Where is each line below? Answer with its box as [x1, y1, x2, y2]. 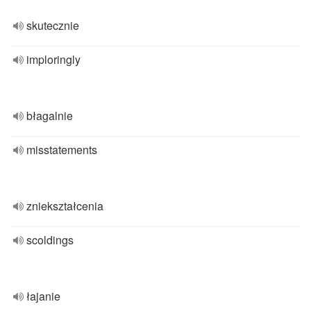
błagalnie [26, 108, 73, 124]
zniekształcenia [26, 198, 103, 214]
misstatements [26, 142, 97, 158]
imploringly [26, 51, 81, 67]
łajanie [26, 288, 60, 304]
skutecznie [26, 17, 79, 33]
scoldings [26, 232, 74, 248]
